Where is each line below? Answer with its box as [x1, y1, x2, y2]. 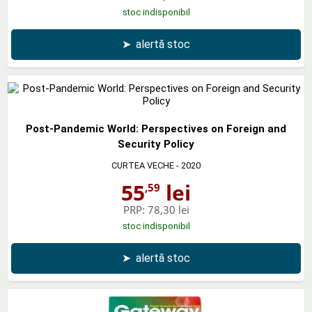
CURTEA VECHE [111, 159, 174, 171]
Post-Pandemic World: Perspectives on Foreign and [26, 122, 286, 135]
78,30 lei [147, 202, 189, 217]
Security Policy [118, 137, 194, 150]
